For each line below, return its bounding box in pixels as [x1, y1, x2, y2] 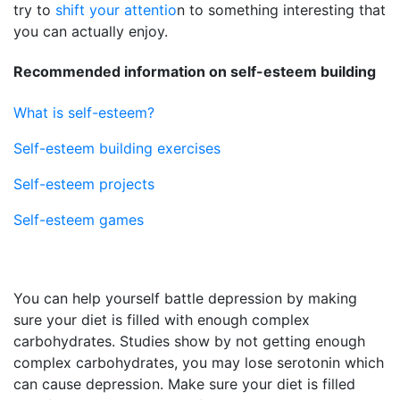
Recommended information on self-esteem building [13, 62, 376, 81]
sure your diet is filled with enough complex [13, 310, 310, 329]
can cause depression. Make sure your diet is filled [13, 374, 355, 393]
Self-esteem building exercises [13, 138, 221, 157]
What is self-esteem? [13, 103, 154, 121]
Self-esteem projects [13, 174, 154, 193]
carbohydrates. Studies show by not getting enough [13, 331, 365, 350]
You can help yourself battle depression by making [13, 288, 357, 307]
